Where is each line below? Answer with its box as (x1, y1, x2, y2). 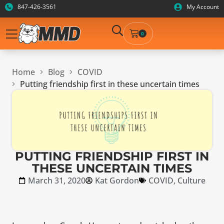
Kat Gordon (95, 175, 139, 186)
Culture (177, 175, 205, 186)
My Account (186, 2, 219, 11)
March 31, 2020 (28, 175, 85, 186)
